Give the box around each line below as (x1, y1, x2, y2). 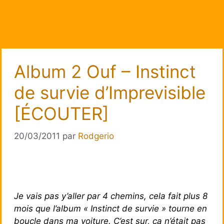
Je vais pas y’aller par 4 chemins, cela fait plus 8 (14, 190, 207, 201)
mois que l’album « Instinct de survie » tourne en (14, 203, 207, 213)
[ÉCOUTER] (14, 103, 109, 124)
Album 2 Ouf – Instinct (14, 61, 196, 82)
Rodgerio (78, 130, 114, 141)
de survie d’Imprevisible (14, 82, 205, 103)
